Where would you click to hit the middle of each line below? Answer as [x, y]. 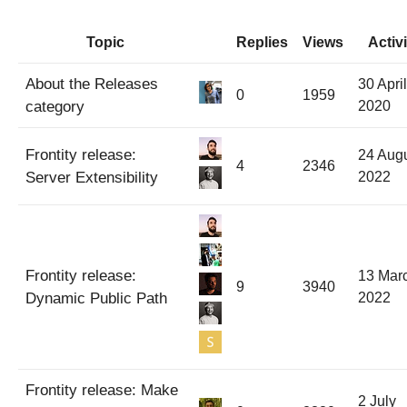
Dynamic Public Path [96, 298]
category [55, 106]
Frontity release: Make [102, 390]
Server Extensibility [92, 177]
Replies [262, 42]
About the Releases [92, 84]
